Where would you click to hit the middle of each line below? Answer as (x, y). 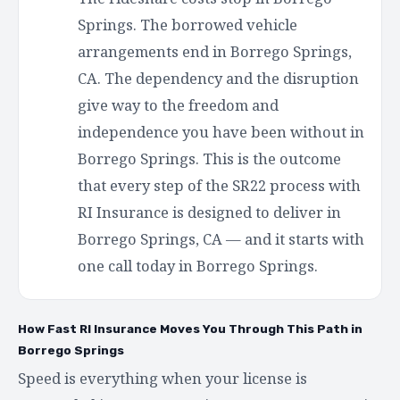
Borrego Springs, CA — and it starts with (221, 238)
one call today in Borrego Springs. (198, 265)
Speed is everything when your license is (162, 378)
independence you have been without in (221, 131)
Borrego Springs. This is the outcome (209, 158)
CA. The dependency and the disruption (218, 78)
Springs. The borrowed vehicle (187, 24)
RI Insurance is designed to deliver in (209, 212)
